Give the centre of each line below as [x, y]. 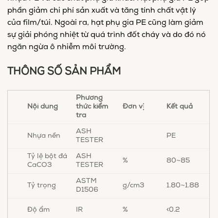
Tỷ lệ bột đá [47, 156]
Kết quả [180, 107]
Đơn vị [134, 107]
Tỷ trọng [42, 185]
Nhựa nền [44, 136]
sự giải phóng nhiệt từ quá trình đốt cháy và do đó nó [107, 35]
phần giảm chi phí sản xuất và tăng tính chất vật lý [102, 11]
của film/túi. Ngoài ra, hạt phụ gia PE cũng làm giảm [105, 23]
